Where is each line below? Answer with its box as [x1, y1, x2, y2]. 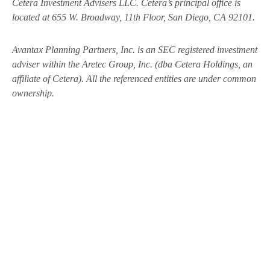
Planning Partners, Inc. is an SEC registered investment [43, 44, 257, 55]
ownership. [12, 87, 54, 98]
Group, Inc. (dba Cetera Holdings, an [106, 58, 253, 69]
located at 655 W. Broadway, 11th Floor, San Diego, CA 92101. [12, 11, 255, 22]
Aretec [82, 58, 106, 69]
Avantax [12, 44, 43, 55]
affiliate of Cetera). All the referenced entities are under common [12, 73, 256, 84]
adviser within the [12, 58, 82, 69]
